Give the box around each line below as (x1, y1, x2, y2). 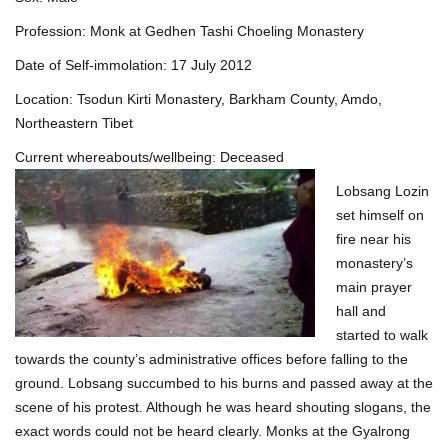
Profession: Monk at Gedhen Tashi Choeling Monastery (15, 22, 364, 39)
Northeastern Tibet (15, 114, 133, 131)
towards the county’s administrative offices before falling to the (15, 350, 408, 367)
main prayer (336, 278, 412, 295)
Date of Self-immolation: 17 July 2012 (15, 56, 252, 73)
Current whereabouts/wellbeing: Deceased (15, 148, 284, 165)
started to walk (336, 326, 428, 343)
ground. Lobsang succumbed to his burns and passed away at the (15, 374, 433, 391)
